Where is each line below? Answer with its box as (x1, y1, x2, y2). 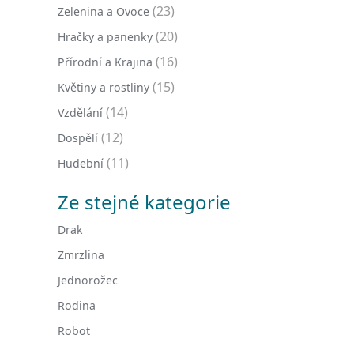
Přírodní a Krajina (58, 55, 153, 70)
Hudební (58, 156, 104, 171)
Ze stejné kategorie (58, 189, 231, 215)
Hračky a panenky (58, 29, 153, 44)
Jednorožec (58, 273, 118, 288)
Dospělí (58, 130, 98, 145)
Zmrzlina (58, 247, 104, 262)
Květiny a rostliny (58, 80, 149, 95)
